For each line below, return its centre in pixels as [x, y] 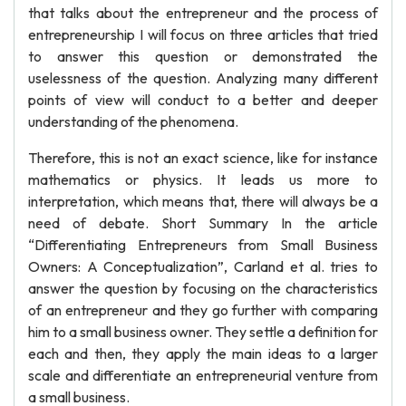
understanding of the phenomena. [133, 121]
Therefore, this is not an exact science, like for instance [203, 158]
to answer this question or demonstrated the [203, 56]
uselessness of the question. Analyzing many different [203, 78]
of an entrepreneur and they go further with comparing [203, 310]
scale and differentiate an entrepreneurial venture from [203, 375]
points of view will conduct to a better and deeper [203, 100]
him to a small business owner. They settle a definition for [203, 332]
